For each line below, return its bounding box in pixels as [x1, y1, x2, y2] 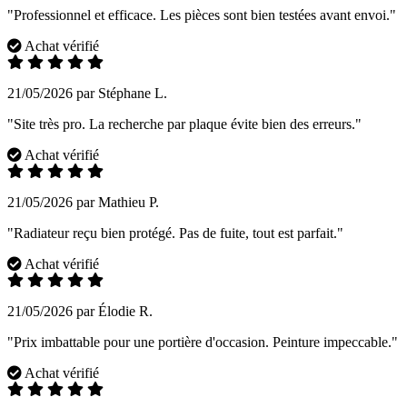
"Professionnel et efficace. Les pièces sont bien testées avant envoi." [7, 7, 396, 24]
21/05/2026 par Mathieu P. [7, 194, 159, 211]
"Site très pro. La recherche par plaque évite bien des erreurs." [7, 116, 362, 133]
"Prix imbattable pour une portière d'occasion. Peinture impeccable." [7, 334, 398, 351]
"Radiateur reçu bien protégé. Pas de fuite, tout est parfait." [7, 225, 343, 242]
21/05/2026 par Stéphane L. [7, 85, 167, 102]
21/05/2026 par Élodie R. [7, 303, 153, 320]
